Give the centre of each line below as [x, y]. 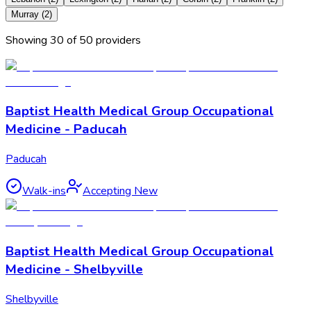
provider [114, 40]
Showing [28, 40]
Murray [25, 14]
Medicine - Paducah [66, 129]
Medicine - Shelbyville [74, 269]
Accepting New [120, 191]
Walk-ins [44, 191]
